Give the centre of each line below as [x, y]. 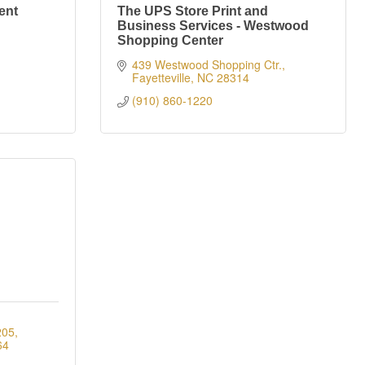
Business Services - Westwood [213, 26]
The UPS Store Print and [193, 11]
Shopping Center [170, 40]
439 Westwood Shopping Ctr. [207, 64]
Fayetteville [161, 77]
